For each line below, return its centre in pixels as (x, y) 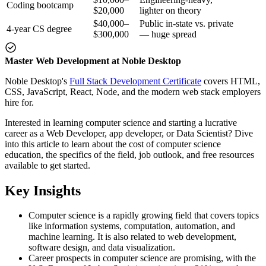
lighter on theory (170, 10)
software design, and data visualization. (102, 248)
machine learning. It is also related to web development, (132, 237)
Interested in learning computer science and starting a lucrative (121, 122)
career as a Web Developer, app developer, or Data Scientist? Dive (129, 133)
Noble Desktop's (37, 81)
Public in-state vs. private (186, 23)
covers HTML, (231, 81)
